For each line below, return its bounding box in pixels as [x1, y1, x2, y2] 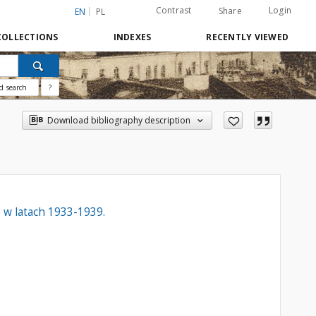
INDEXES [113, 31, 152, 43]
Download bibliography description [47, 114, 191, 126]
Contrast [155, 4, 192, 16]
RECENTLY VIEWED [206, 31, 288, 43]
